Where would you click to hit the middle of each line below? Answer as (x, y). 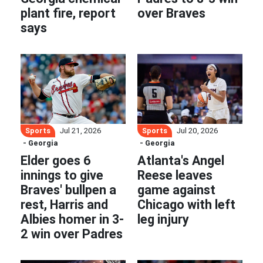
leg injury (163, 219)
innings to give (62, 175)
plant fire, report (68, 13)
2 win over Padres (72, 234)
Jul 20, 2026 (198, 131)
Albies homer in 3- (72, 219)
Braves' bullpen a (68, 190)
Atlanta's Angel (181, 160)
